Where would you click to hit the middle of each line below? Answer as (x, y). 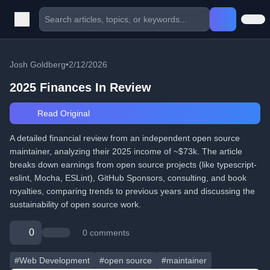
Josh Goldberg (38, 64)
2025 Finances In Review (80, 87)
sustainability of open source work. (75, 204)
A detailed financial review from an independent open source (125, 138)
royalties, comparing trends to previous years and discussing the (132, 191)
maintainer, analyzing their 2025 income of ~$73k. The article (126, 151)
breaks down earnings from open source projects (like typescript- (133, 165)
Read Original (62, 113)
